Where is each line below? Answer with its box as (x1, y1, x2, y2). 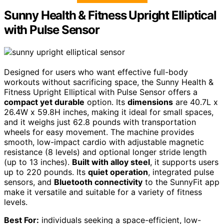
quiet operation (88, 166, 148, 177)
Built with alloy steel (72, 156, 150, 167)
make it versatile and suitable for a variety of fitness (4, 186, 202, 197)
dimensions (127, 96, 173, 107)
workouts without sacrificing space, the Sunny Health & (4, 76, 213, 87)
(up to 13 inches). (4, 156, 72, 167)
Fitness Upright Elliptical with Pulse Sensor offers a (4, 86, 197, 97)
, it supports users (150, 156, 218, 167)
